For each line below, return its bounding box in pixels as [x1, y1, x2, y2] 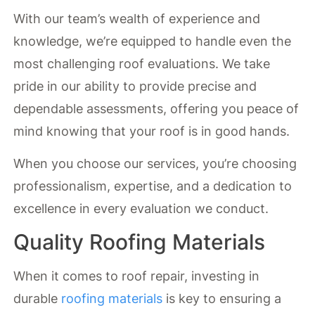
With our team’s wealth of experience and [13, 11, 261, 26]
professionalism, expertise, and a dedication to [13, 179, 292, 194]
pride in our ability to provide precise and [13, 78, 257, 94]
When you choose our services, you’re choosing [13, 156, 297, 172]
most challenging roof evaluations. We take [13, 56, 271, 71]
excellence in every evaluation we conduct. [13, 201, 269, 217]
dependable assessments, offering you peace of [13, 101, 300, 116]
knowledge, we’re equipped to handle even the [13, 33, 292, 49]
